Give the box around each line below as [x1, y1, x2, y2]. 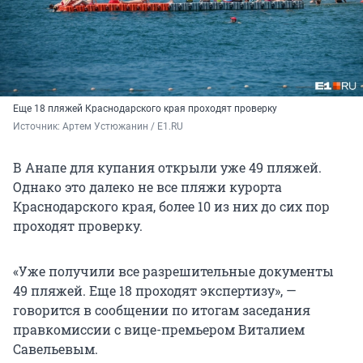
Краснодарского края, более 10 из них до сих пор [13, 198, 330, 216]
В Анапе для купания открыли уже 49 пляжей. [13, 159, 322, 177]
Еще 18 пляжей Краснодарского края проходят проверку [13, 103, 277, 115]
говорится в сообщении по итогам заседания [13, 301, 310, 319]
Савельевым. [13, 340, 98, 358]
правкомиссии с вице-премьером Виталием [13, 321, 305, 339]
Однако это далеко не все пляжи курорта [13, 178, 282, 196]
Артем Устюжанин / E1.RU [62, 121, 183, 133]
